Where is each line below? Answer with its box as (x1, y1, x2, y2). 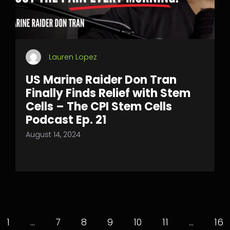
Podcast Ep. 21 (26, 112, 106, 128)
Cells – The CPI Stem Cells (26, 99, 172, 114)
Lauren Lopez (49, 52, 97, 62)
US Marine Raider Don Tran (26, 72, 177, 88)
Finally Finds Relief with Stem (26, 85, 190, 101)
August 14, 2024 (26, 129, 81, 140)
